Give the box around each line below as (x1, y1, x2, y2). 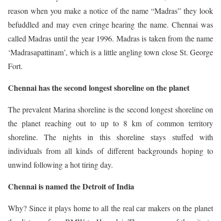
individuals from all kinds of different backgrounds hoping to (8, 146, 213, 156)
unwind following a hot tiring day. (8, 159, 113, 170)
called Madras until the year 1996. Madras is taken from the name (8, 33, 213, 43)
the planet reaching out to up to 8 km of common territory (8, 118, 213, 128)
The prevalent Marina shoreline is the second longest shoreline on (8, 104, 213, 114)
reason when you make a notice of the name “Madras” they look (8, 5, 213, 16)
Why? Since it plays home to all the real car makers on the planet (8, 203, 213, 213)
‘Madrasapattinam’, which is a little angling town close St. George (8, 47, 213, 57)
